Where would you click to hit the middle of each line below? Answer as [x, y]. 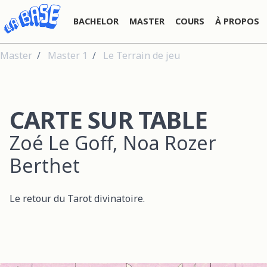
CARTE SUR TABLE [108, 119]
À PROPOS [237, 21]
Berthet [45, 165]
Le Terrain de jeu [142, 55]
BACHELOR [96, 21]
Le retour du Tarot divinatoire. [77, 198]
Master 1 [68, 55]
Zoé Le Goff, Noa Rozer [113, 142]
